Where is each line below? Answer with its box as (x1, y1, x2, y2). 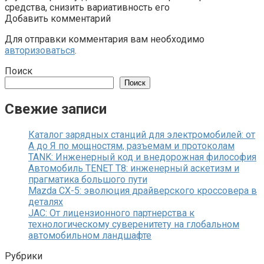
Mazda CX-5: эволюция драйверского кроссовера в (28, 184, 257, 196)
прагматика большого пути (28, 173, 147, 185)
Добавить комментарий (5, 12, 111, 24)
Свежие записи (5, 100, 107, 117)
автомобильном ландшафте (28, 229, 151, 241)
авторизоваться (5, 44, 75, 56)
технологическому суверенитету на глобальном (28, 218, 239, 230)
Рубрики (5, 250, 42, 262)
